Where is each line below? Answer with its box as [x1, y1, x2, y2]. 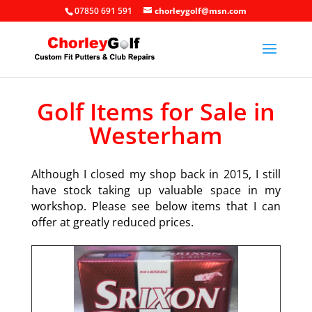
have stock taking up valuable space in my [31, 182, 281, 198]
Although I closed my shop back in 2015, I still [31, 166, 281, 182]
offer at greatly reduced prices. [31, 214, 194, 230]
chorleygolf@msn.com [155, 5, 247, 17]
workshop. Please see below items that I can [31, 198, 281, 214]
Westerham [89, 119, 223, 151]
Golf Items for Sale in [36, 95, 275, 127]
